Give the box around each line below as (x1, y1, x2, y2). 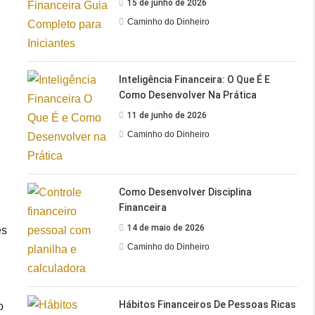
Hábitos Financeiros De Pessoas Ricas (119, 298, 297, 310)
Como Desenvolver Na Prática (119, 89, 257, 101)
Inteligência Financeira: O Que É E (119, 73, 271, 85)
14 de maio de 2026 (127, 222, 205, 233)
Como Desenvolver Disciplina (119, 186, 252, 198)
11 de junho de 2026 (127, 110, 207, 120)
